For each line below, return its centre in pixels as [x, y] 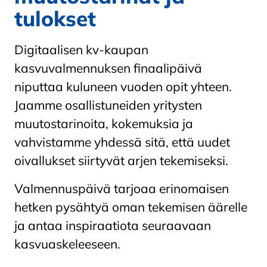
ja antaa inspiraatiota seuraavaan [113, 225]
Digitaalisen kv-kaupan [81, 49]
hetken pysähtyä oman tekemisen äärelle [131, 207]
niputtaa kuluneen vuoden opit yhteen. [123, 86]
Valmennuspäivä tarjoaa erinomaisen [122, 188]
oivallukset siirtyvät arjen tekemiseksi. [121, 160]
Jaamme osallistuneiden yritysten [108, 105]
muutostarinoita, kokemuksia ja [104, 123]
